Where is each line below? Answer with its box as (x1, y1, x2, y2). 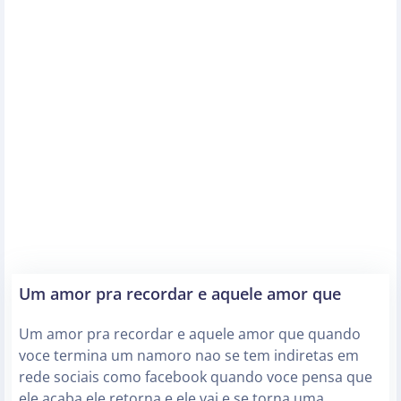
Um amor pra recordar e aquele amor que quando (19, 324, 361, 345)
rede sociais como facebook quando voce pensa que (19, 367, 372, 388)
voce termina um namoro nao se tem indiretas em (19, 346, 359, 366)
